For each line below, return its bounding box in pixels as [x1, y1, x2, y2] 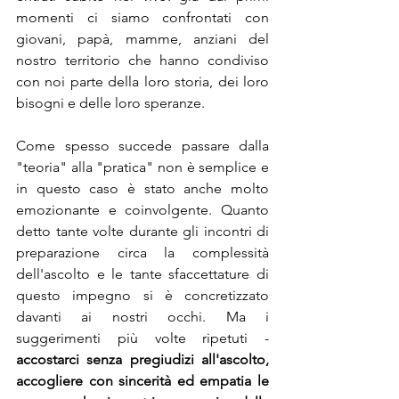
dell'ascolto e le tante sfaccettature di [16, 265, 269, 283]
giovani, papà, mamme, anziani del [16, 30, 269, 48]
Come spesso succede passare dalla [16, 137, 269, 155]
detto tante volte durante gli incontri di [16, 223, 269, 240]
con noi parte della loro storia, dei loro [16, 73, 269, 91]
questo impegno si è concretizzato [16, 287, 269, 305]
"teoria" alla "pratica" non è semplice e [16, 159, 269, 176]
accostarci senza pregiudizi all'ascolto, [16, 351, 269, 369]
